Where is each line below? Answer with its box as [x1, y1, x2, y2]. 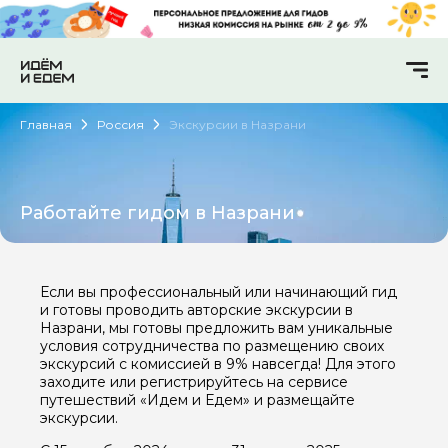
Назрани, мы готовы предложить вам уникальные [40, 318, 393, 337]
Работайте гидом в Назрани [20, 201, 295, 224]
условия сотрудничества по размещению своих [40, 336, 384, 355]
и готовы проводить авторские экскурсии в [40, 300, 353, 319]
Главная [20, 116, 72, 132]
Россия [97, 116, 144, 132]
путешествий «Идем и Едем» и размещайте [40, 390, 355, 409]
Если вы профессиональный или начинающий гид [40, 282, 397, 301]
